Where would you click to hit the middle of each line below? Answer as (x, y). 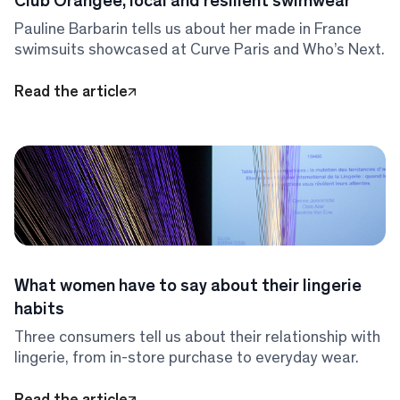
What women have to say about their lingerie (188, 285)
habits (39, 308)
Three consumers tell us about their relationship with (197, 337)
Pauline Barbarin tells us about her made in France (188, 29)
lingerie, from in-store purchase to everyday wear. (187, 358)
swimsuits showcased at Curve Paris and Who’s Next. (200, 50)
